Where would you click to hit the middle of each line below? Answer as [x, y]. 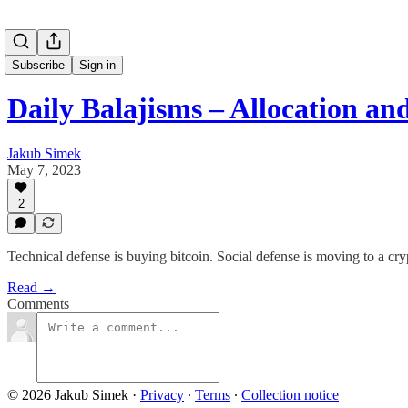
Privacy [162, 395]
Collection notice [290, 395]
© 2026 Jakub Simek [68, 395]
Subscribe [38, 65]
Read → [31, 287]
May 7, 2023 [44, 169]
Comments [38, 304]
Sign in [97, 65]
